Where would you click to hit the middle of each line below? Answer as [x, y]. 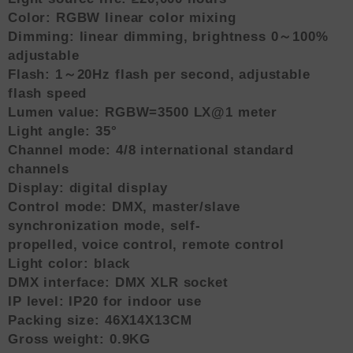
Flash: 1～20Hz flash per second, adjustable [159, 74]
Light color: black [69, 263]
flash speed [48, 93]
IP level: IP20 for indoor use [105, 301]
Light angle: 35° [63, 131]
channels [39, 169]
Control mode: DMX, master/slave [124, 206]
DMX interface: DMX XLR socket [118, 282]
